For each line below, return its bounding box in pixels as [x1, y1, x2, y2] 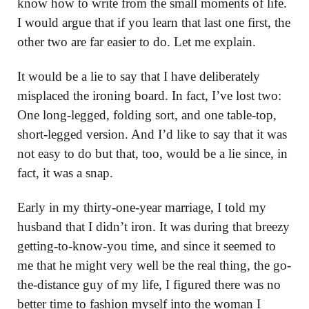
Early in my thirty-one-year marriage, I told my [17, 200, 266, 215]
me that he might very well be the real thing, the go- [17, 258, 291, 272]
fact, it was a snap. [17, 166, 113, 180]
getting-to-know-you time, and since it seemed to [17, 239, 276, 253]
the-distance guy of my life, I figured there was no [17, 277, 281, 292]
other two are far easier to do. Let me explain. [17, 34, 259, 49]
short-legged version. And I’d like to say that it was [17, 127, 287, 141]
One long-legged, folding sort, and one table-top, [17, 108, 277, 122]
